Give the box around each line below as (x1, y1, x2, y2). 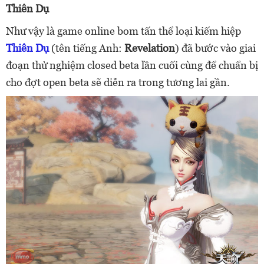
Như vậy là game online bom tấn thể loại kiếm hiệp (6, 25, 241, 38)
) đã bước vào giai (175, 42, 256, 55)
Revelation (124, 42, 175, 55)
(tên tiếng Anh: (49, 42, 124, 55)
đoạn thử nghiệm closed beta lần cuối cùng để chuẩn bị (6, 59, 258, 72)
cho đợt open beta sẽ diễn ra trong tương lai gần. (6, 76, 230, 89)
